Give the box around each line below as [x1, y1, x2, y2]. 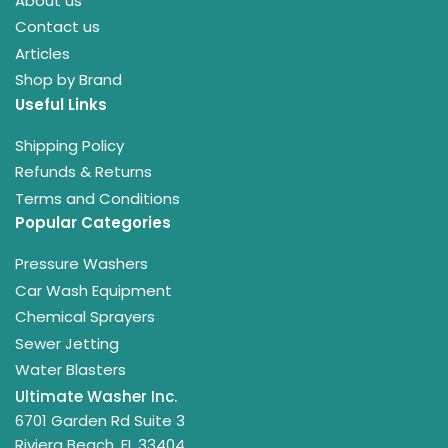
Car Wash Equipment [15, 279, 172, 301]
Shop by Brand [15, 69, 122, 90]
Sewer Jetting [15, 332, 119, 354]
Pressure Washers [15, 253, 148, 274]
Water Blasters [15, 359, 126, 380]
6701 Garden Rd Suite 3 [15, 409, 185, 431]
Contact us [15, 16, 100, 37]
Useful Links [15, 93, 107, 115]
